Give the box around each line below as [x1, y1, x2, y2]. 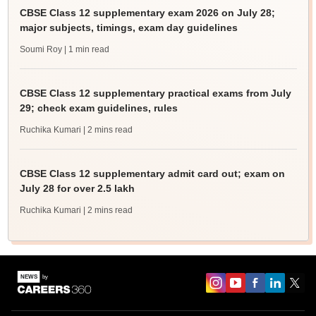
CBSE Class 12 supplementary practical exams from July [19, 87, 291, 99]
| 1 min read [63, 44, 109, 55]
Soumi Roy [19, 44, 62, 55]
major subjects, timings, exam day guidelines [19, 22, 238, 34]
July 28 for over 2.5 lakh [19, 183, 135, 195]
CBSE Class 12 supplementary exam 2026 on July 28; [19, 7, 275, 19]
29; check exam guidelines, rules [19, 102, 178, 114]
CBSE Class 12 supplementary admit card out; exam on [19, 168, 285, 180]
